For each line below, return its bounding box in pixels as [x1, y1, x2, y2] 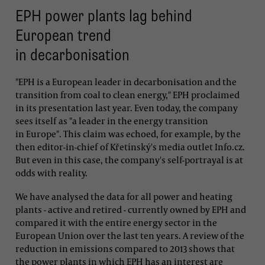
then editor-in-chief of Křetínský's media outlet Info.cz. [15, 141, 245, 153]
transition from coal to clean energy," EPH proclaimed [15, 89, 240, 101]
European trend [15, 25, 111, 46]
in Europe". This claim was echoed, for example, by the [15, 128, 241, 140]
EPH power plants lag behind [15, 5, 192, 26]
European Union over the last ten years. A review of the [15, 229, 244, 241]
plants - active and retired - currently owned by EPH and [15, 203, 246, 215]
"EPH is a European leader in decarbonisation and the [15, 76, 237, 88]
